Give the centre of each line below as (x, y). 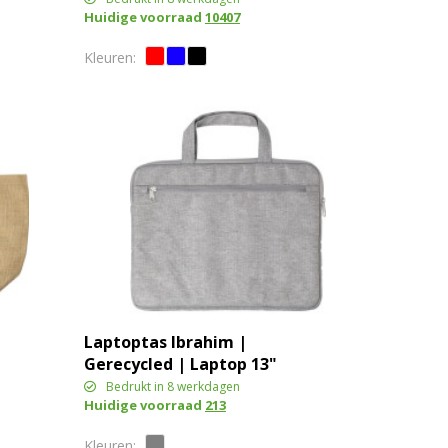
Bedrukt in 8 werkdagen (172, 387)
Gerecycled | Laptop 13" (180, 364)
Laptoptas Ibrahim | (165, 342)
